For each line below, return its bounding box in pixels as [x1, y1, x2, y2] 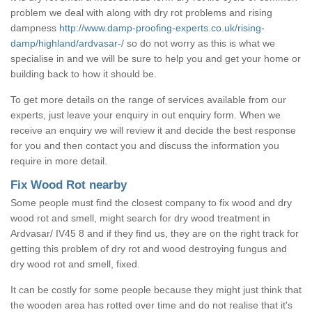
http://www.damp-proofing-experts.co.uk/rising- [59, 22, 265, 33]
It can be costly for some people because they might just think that [10, 283, 302, 295]
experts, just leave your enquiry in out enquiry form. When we [10, 109, 281, 120]
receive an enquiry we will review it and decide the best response [10, 124, 296, 136]
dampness [10, 22, 59, 33]
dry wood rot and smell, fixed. [10, 258, 140, 270]
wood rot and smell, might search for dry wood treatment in [10, 212, 270, 224]
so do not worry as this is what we [124, 37, 275, 49]
